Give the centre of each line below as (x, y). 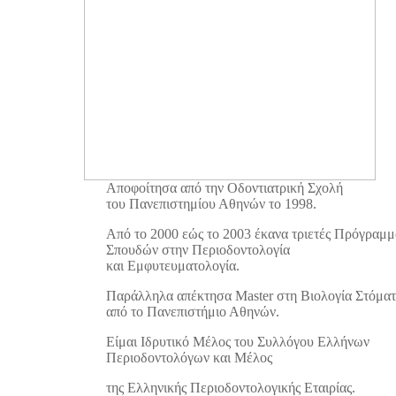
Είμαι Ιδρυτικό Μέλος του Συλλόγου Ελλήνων (238, 342)
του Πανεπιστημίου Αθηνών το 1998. (211, 204)
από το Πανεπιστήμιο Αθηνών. (193, 312)
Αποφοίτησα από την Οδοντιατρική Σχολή (225, 188)
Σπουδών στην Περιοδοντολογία (198, 250)
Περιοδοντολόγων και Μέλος (189, 358)
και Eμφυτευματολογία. (173, 266)
